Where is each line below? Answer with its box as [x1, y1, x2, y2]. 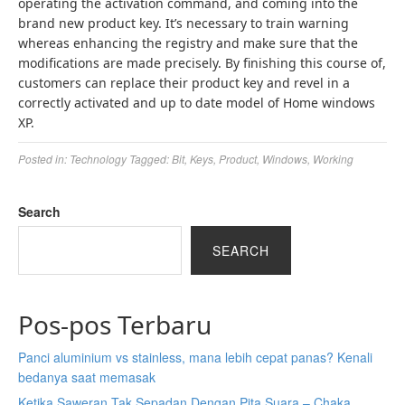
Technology [70, 151, 127, 166]
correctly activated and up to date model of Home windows [18, 94, 375, 111]
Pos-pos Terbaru [18, 307, 212, 342]
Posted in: [18, 151, 70, 166]
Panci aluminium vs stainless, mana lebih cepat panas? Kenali [18, 348, 372, 366]
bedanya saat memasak [18, 368, 155, 386]
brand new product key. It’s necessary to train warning [18, 14, 349, 32]
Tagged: [129, 151, 172, 166]
